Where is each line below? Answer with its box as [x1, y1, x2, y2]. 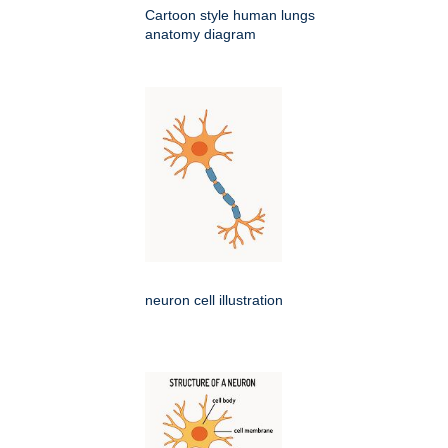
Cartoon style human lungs [145, 6, 315, 23]
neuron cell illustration [145, 291, 283, 308]
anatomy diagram [145, 25, 256, 42]
